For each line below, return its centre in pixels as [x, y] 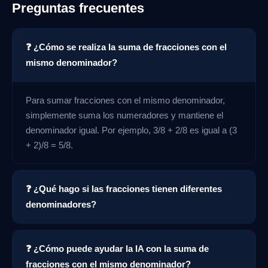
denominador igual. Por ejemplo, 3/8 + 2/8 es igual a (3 [131, 130]
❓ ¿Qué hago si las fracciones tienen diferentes [124, 188]
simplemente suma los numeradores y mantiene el [124, 115]
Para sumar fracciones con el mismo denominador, [125, 100]
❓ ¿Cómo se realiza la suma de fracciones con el [126, 47]
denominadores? [61, 204]
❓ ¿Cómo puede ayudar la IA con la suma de [117, 248]
